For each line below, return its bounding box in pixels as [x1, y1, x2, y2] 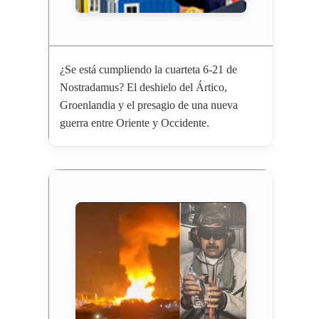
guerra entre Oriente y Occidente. [59, 117, 209, 130]
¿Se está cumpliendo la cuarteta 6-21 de [59, 63, 237, 76]
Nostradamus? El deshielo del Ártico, [59, 81, 227, 94]
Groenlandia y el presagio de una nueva [59, 99, 238, 112]
